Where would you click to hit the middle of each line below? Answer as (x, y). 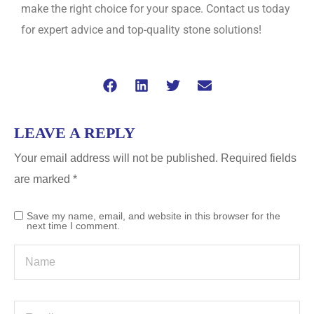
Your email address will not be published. (116, 158)
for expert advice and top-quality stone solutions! (141, 29)
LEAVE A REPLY (75, 132)
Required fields (259, 158)
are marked (43, 179)
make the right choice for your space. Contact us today (156, 8)
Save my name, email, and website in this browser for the (153, 216)
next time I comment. (73, 225)
